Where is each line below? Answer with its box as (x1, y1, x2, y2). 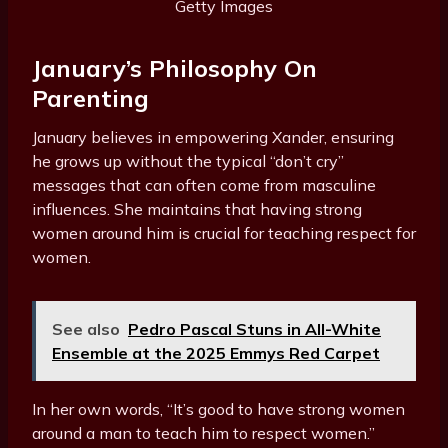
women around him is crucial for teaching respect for (32, 223, 416, 244)
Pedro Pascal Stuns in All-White (128, 319, 381, 340)
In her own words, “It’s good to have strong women (32, 399, 405, 420)
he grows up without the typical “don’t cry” (32, 151, 344, 172)
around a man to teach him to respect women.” (32, 423, 375, 444)
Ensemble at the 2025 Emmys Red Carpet (52, 343, 380, 364)
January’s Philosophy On (32, 53, 317, 84)
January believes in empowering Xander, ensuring (32, 127, 394, 148)
